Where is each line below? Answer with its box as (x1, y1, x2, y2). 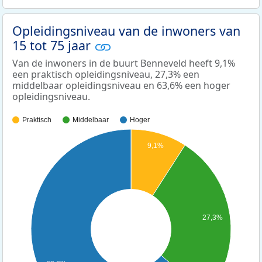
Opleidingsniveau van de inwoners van (12, 22, 240, 39)
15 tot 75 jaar (12, 36, 94, 54)
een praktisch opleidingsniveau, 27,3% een (12, 68, 199, 81)
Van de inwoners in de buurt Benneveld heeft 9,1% (12, 57, 235, 70)
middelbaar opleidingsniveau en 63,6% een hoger (12, 79, 230, 92)
